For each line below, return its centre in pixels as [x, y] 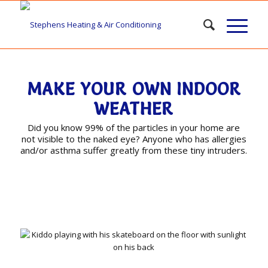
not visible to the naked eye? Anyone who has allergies [134, 138]
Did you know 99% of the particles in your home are [134, 127]
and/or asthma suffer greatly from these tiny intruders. [134, 150]
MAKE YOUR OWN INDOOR [134, 89]
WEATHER [134, 109]
